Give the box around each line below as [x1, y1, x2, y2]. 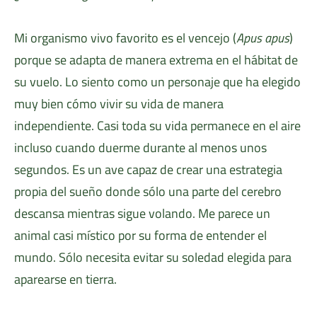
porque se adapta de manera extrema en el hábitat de [14, 50, 298, 69]
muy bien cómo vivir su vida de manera [14, 93, 224, 113]
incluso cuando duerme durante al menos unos [14, 137, 267, 157]
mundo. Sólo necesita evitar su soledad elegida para [14, 247, 292, 267]
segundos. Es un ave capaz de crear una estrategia [14, 159, 282, 179]
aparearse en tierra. [14, 269, 117, 289]
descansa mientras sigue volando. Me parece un [14, 203, 270, 223]
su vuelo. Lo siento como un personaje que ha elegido [14, 71, 301, 91]
